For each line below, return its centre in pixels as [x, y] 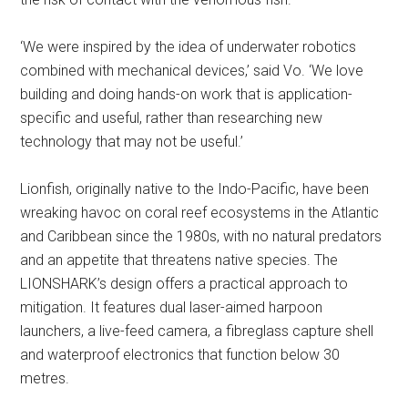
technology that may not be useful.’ [132, 142]
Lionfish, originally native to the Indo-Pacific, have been [195, 189]
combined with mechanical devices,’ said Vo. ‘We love [192, 71]
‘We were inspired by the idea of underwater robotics [189, 47]
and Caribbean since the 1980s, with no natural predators [201, 236]
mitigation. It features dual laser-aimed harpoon [172, 307]
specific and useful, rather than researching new [172, 118]
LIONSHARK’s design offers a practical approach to [184, 284]
